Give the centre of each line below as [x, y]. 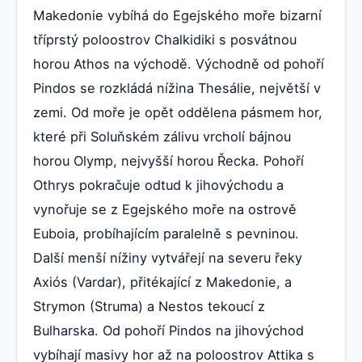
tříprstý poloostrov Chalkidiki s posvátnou [165, 39]
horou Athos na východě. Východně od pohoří [179, 63]
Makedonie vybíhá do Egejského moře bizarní [177, 15]
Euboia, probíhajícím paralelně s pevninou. [166, 233]
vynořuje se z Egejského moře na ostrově [165, 209]
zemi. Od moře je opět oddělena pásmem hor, [178, 112]
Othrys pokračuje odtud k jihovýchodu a [158, 185]
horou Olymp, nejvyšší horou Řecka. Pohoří [168, 160]
